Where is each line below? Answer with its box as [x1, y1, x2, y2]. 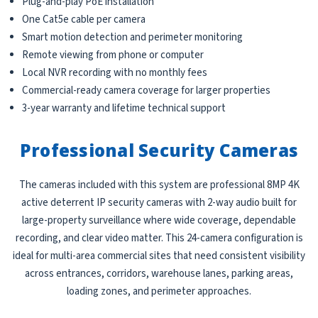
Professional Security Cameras [19, 138, 299, 162]
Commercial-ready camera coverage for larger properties [22, 82, 271, 98]
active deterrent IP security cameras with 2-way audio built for [21, 194, 297, 210]
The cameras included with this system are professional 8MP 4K [18, 177, 300, 192]
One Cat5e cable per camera [22, 11, 146, 27]
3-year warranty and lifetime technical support [22, 100, 226, 116]
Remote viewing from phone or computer [22, 47, 204, 62]
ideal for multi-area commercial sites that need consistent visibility [13, 248, 305, 263]
